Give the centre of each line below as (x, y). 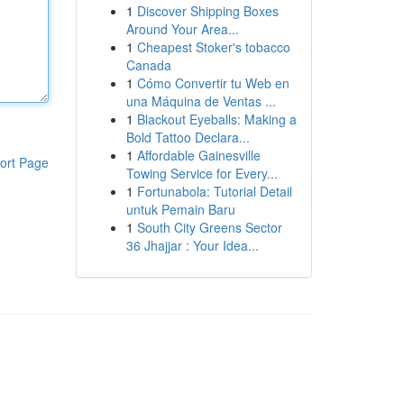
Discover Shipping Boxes (207, 11)
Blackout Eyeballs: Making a (216, 119)
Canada (148, 65)
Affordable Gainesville (198, 155)
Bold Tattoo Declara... (188, 137)
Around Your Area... (182, 29)
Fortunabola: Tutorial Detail (214, 191)
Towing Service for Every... (202, 173)
